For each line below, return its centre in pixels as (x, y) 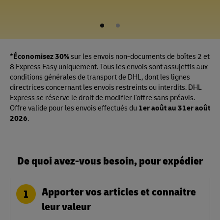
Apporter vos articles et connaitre (119, 191)
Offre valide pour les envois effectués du (74, 108)
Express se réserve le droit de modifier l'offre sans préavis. (102, 97)
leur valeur (66, 206)
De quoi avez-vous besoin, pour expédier (110, 160)
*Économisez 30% (40, 56)
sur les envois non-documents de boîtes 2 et (139, 56)
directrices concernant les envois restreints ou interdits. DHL (106, 87)
